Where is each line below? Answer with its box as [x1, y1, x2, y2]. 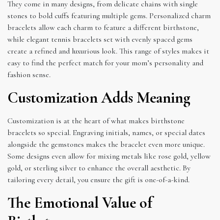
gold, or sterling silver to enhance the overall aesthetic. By [7, 163, 191, 173]
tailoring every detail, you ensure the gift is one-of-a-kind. [7, 174, 190, 185]
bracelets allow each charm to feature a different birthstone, [7, 22, 199, 32]
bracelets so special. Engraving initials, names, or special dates [7, 127, 205, 137]
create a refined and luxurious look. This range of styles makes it [7, 46, 209, 56]
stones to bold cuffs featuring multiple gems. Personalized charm [7, 10, 211, 21]
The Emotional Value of [7, 192, 152, 212]
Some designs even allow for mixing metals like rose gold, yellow [7, 151, 211, 161]
